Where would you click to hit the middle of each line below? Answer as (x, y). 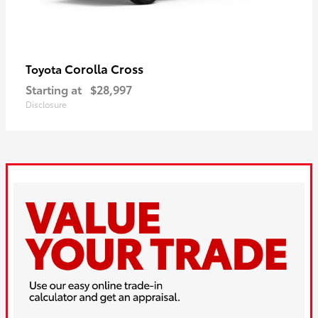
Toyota (45, 68)
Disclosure (46, 104)
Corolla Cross (104, 68)
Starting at (54, 89)
